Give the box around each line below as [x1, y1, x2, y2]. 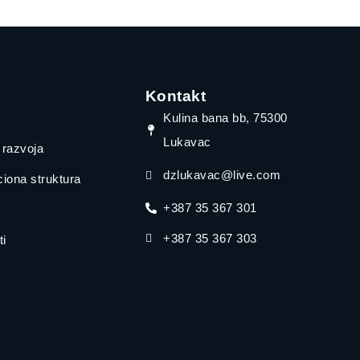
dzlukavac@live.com [163, 168, 281, 182]
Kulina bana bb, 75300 [163, 111, 288, 125]
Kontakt [145, 88, 207, 104]
